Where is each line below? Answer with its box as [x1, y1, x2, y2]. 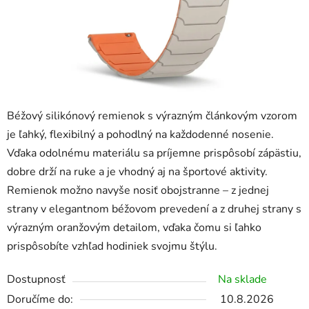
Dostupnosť [7, 272, 66, 288]
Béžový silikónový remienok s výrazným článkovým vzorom [7, 108, 297, 124]
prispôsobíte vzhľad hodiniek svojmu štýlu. [7, 239, 217, 255]
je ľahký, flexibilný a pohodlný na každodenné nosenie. [7, 127, 274, 143]
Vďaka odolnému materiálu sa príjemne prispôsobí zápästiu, [7, 146, 301, 161]
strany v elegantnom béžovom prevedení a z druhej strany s [7, 201, 301, 217]
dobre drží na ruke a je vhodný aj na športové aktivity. [7, 164, 268, 180]
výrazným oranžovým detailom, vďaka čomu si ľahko [7, 220, 261, 236]
